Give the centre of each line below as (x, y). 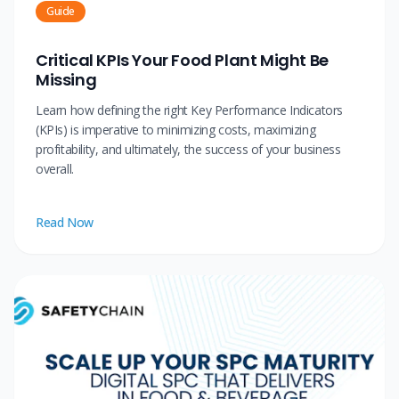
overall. (55, 169)
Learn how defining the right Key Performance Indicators (190, 110)
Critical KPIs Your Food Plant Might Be (182, 61)
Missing (66, 80)
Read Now (65, 223)
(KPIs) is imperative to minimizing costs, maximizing (176, 130)
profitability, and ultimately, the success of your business (188, 150)
